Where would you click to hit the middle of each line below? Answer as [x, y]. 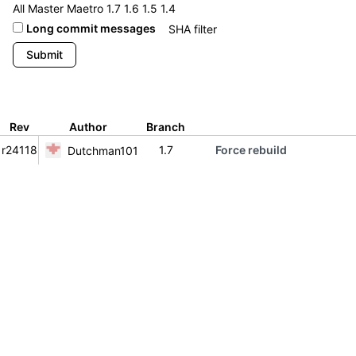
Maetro [85, 8]
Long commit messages [91, 28]
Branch [166, 127]
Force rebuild [251, 150]
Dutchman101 [103, 150]
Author [88, 127]
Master [46, 8]
